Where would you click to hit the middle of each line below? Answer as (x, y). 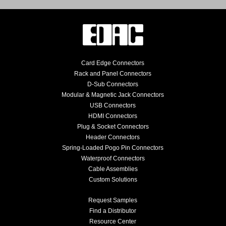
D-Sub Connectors (113, 84)
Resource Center (113, 221)
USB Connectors (113, 105)
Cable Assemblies (113, 169)
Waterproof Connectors (113, 158)
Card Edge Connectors (113, 63)
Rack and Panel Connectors (113, 73)
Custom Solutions (113, 179)
